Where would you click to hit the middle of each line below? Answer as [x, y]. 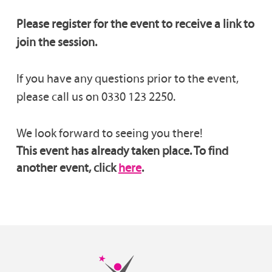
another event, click [67, 167]
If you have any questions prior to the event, [127, 78]
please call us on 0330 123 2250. [96, 96]
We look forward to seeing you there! [109, 133]
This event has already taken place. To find [122, 150]
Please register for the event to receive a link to [135, 23]
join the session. [56, 42]
